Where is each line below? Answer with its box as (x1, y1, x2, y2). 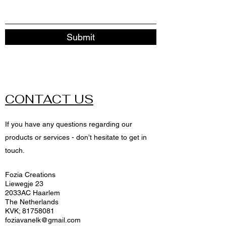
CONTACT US (5, 91, 93, 107)
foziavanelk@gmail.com (5, 215, 81, 224)
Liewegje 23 (5, 179, 43, 188)
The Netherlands (5, 197, 59, 206)
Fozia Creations (5, 170, 55, 179)
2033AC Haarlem (5, 188, 60, 197)
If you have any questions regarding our (5, 120, 132, 128)
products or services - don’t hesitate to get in (5, 133, 147, 141)
